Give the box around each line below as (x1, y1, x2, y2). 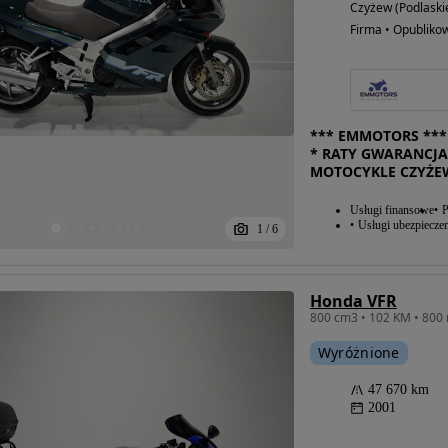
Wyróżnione (317, 343, 400, 362)
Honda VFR (309, 290, 397, 312)
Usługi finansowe (349, 203, 434, 217)
